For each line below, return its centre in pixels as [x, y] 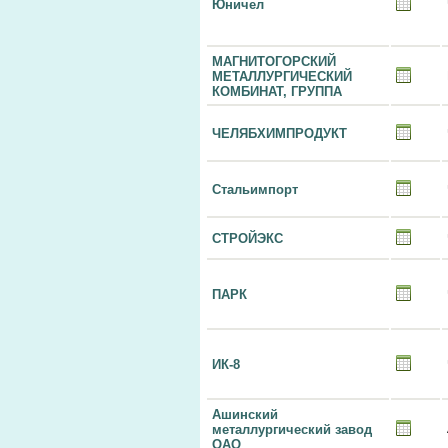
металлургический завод [292, 429]
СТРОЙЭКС [247, 238]
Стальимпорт [255, 189]
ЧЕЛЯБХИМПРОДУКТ [279, 133]
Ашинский [245, 414]
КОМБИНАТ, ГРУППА [277, 91]
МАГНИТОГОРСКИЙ [274, 61]
